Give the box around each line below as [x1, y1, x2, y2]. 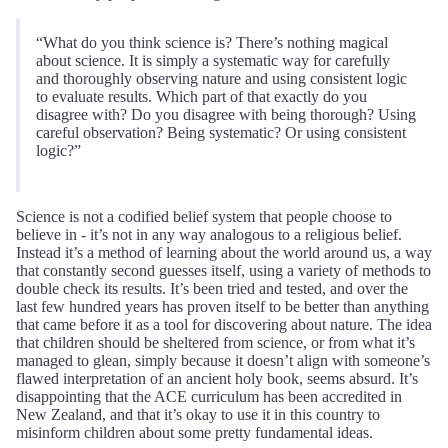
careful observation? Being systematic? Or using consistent [36, 123, 406, 141]
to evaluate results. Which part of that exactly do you [36, 87, 367, 105]
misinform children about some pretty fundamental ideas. [16, 423, 373, 441]
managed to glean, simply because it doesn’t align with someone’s [16, 351, 430, 369]
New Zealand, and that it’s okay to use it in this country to [16, 405, 380, 423]
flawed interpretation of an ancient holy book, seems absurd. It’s [16, 369, 418, 387]
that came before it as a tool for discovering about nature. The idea [16, 315, 432, 333]
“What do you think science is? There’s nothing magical [36, 33, 388, 51]
